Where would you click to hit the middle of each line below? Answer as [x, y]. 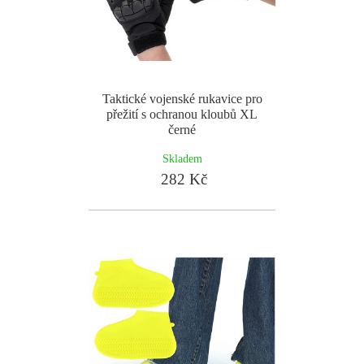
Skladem [182, 158]
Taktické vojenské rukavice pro [182, 99]
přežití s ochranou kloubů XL [182, 114]
